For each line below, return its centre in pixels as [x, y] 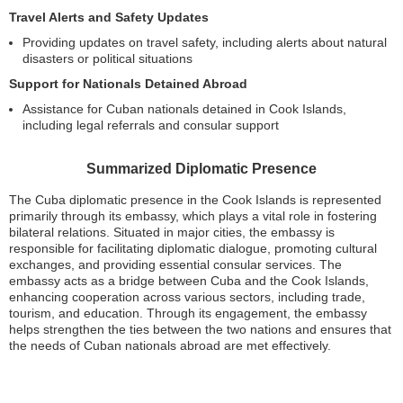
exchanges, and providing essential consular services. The [175, 264]
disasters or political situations [107, 58]
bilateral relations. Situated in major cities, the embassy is [172, 232]
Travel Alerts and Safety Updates [109, 17]
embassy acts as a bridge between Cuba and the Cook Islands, [189, 281]
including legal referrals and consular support [151, 125]
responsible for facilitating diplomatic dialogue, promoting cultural [193, 248]
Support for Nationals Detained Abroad [128, 84]
